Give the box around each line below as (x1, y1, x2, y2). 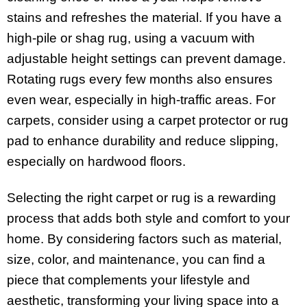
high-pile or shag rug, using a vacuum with (7, 31, 255, 46)
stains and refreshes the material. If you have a (7, 10, 282, 25)
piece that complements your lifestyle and (7, 273, 250, 288)
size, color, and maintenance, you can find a (7, 252, 265, 267)
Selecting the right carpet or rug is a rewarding (7, 191, 276, 206)
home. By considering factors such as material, (7, 232, 282, 247)
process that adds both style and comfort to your (7, 211, 290, 226)
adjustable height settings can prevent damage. (7, 51, 286, 66)
